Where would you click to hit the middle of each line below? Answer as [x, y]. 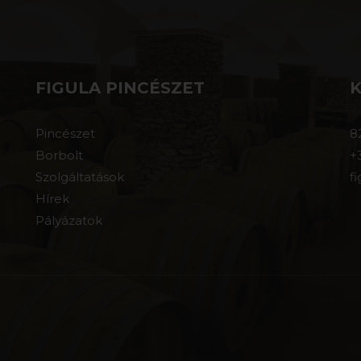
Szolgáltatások [80, 177]
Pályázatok [69, 220]
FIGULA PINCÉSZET [120, 88]
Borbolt [59, 155]
